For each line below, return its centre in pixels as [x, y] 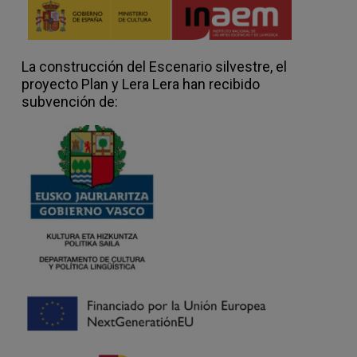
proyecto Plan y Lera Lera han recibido [141, 84]
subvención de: [70, 102]
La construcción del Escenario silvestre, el [154, 67]
